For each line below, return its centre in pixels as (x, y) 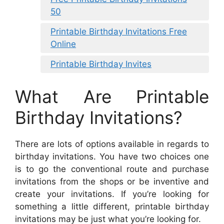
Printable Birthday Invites (101, 64)
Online (63, 44)
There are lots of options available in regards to (112, 144)
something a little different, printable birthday (112, 206)
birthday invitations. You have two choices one (112, 156)
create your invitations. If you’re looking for (112, 194)
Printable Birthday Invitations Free (119, 32)
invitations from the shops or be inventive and (112, 181)
